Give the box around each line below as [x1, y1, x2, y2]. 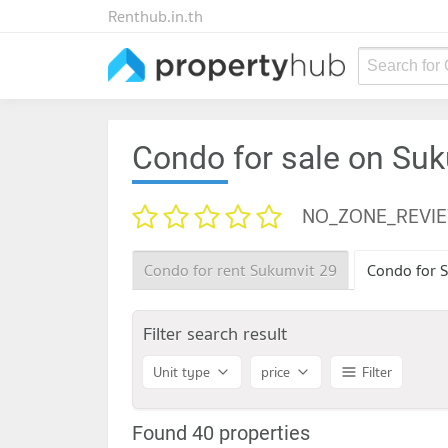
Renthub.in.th [108, 3, 203, 29]
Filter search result [143, 318, 287, 348]
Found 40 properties [132, 420, 310, 445]
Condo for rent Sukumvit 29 [144, 256, 338, 283]
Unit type [153, 360, 210, 383]
